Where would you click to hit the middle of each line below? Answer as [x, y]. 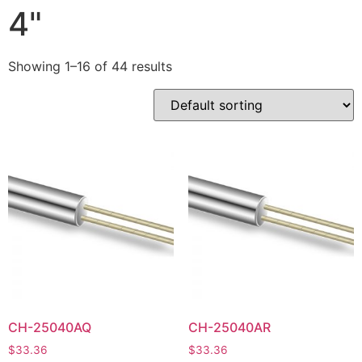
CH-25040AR [229, 327]
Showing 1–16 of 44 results [90, 67]
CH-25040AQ [50, 327]
